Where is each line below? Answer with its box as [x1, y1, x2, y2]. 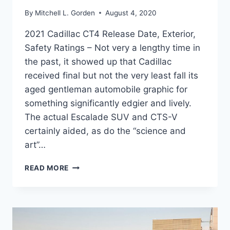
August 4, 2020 [105, 8, 157, 17]
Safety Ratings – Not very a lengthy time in [25, 42, 200, 53]
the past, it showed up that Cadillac [25, 56, 171, 67]
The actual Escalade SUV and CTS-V [25, 111, 178, 122]
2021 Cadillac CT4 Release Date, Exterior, [25, 28, 196, 39]
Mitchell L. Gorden [35, 8, 95, 17]
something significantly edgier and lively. [25, 98, 191, 108]
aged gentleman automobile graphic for [25, 84, 187, 94]
